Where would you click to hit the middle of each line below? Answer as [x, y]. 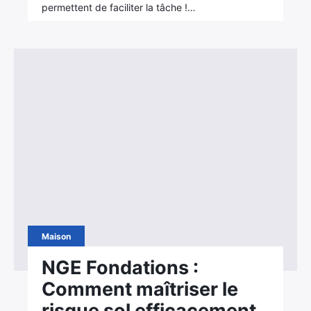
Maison [57, 236]
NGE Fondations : [120, 268]
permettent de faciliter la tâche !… [119, 7]
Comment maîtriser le [140, 289]
